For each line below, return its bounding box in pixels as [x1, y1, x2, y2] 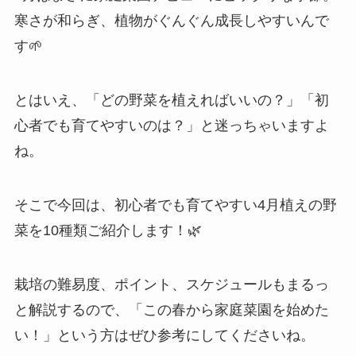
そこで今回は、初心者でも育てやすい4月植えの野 [14, 197, 337, 214]
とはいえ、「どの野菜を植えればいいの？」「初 [14, 92, 329, 109]
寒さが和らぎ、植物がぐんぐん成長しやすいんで [14, 13, 329, 29]
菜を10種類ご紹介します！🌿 [14, 222, 202, 239]
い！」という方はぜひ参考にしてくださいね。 [14, 327, 315, 343]
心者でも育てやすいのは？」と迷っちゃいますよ [14, 118, 329, 134]
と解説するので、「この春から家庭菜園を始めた [14, 301, 329, 318]
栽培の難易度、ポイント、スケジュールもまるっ [14, 276, 329, 292]
